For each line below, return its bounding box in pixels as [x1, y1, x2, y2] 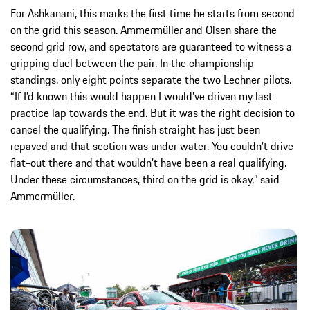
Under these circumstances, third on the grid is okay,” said [10, 171, 280, 188]
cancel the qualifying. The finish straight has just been [10, 121, 260, 138]
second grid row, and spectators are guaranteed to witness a [10, 38, 292, 55]
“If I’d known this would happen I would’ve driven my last [10, 88, 273, 105]
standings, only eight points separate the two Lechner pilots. [10, 71, 291, 89]
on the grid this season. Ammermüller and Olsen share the [10, 21, 277, 39]
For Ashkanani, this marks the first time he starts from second [10, 5, 295, 22]
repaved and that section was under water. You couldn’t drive [10, 138, 293, 155]
